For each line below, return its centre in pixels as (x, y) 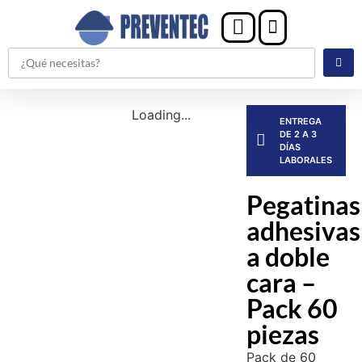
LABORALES (306, 160)
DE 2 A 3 (299, 134)
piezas (283, 334)
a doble (288, 256)
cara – (282, 282)
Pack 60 (293, 308)
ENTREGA (301, 121)
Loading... (161, 114)
